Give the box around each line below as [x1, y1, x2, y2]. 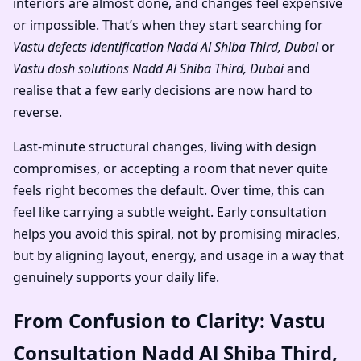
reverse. [13, 103, 62, 122]
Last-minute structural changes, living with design [13, 138, 317, 156]
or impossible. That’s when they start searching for [13, 16, 323, 35]
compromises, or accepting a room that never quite [13, 160, 328, 178]
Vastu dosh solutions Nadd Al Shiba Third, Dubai [13, 60, 284, 78]
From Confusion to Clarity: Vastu [13, 307, 326, 334]
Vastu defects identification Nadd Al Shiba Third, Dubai [13, 38, 318, 56]
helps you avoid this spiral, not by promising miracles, [13, 225, 340, 243]
